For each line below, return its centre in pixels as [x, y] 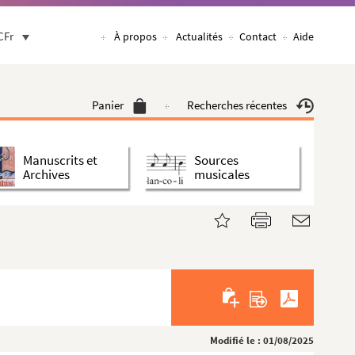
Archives [46, 174]
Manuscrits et [60, 160]
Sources [216, 160]
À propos [136, 36]
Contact [258, 36]
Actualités [199, 36]
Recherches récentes [237, 105]
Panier [108, 105]
